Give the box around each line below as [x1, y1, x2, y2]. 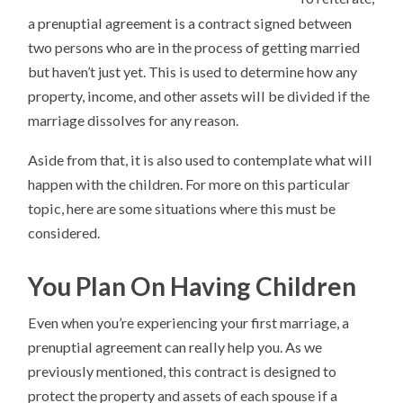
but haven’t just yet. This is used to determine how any [28, 62, 358, 80]
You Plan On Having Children [28, 271, 357, 302]
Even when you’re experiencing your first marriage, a [28, 314, 350, 332]
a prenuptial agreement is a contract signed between [28, 13, 353, 31]
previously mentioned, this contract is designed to [28, 363, 337, 381]
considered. [28, 224, 101, 242]
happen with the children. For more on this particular [28, 175, 351, 193]
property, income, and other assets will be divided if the [28, 86, 371, 104]
